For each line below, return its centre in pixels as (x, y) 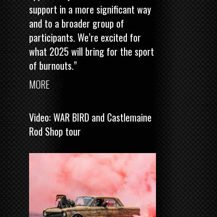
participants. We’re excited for (85, 38)
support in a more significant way (90, 9)
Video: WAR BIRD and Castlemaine (90, 117)
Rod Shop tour (55, 132)
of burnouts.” (53, 66)
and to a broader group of (77, 23)
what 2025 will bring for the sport (92, 52)
